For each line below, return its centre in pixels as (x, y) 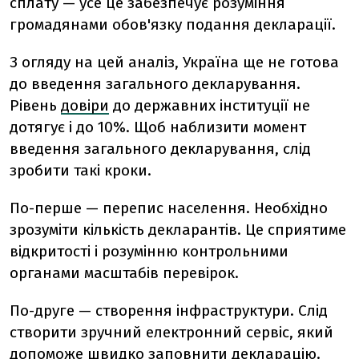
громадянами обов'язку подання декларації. (173, 24)
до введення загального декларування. (155, 84)
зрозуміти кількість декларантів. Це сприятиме (178, 230)
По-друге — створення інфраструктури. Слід (169, 311)
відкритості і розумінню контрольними (149, 251)
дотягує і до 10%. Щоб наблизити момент (158, 127)
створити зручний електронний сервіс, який (171, 332)
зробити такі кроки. (81, 170)
